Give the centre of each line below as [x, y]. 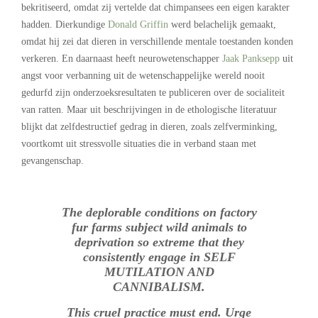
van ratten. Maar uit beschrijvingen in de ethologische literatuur [149, 110]
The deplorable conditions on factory [159, 213]
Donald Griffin [138, 25]
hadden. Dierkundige [65, 25]
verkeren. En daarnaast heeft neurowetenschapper [120, 59]
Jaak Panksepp [250, 59]
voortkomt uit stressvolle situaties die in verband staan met [139, 144]
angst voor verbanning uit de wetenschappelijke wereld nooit [143, 76]
